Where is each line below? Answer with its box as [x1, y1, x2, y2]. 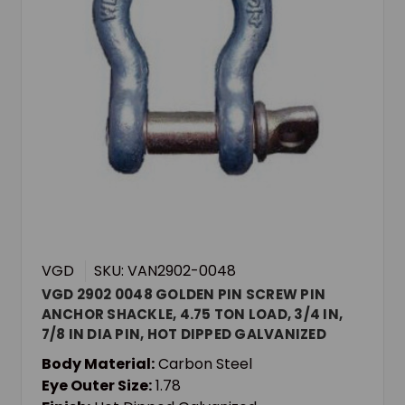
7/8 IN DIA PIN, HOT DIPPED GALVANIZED [41, 325, 326, 344]
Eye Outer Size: [41, 375, 152, 397]
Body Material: [41, 353, 155, 375]
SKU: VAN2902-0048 [93, 260, 236, 282]
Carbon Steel [157, 353, 252, 375]
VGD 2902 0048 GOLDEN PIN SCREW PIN [41, 285, 326, 305]
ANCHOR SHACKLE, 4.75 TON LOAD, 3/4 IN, [41, 305, 344, 325]
